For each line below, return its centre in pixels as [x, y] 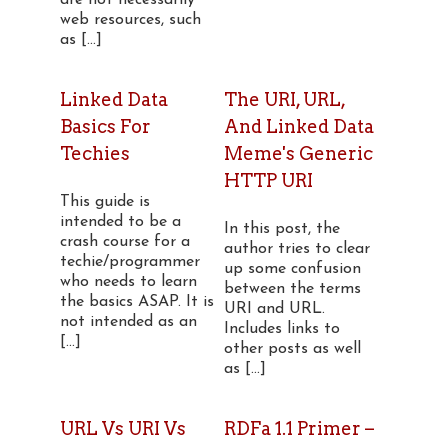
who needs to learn [128, 282]
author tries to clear [296, 249]
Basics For [105, 126]
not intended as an [128, 322]
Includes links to [281, 329]
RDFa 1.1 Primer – [298, 428]
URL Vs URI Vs [123, 428]
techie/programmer [130, 262]
